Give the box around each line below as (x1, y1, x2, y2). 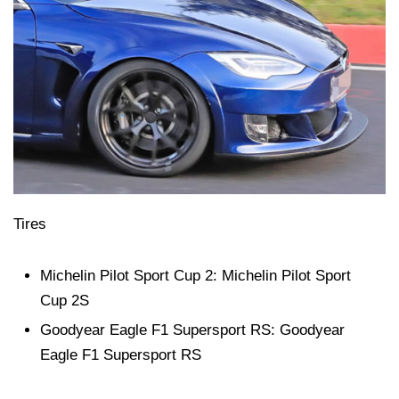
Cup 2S (40, 291, 89, 309)
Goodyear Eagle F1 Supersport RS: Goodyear (40, 321, 345, 338)
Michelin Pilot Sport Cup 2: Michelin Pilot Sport (40, 266, 351, 284)
